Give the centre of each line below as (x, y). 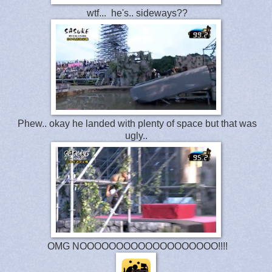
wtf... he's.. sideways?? (136, 13)
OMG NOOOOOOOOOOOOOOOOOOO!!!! (136, 246)
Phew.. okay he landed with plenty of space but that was (136, 123)
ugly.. (136, 135)
